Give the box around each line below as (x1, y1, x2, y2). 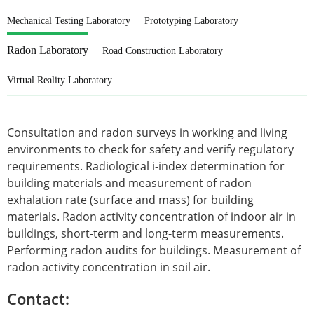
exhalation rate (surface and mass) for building (7, 192, 254, 207)
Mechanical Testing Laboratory (7, 15, 130, 26)
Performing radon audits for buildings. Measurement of (7, 243, 301, 258)
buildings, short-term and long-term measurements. (7, 226, 284, 241)
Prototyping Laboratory (144, 15, 238, 26)
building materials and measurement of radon (7, 175, 252, 191)
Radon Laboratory (7, 44, 88, 56)
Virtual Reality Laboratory (7, 75, 112, 86)
